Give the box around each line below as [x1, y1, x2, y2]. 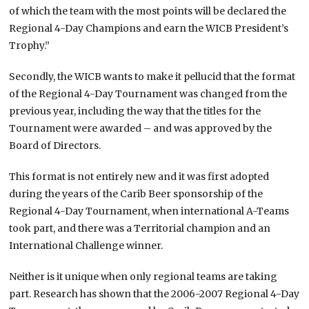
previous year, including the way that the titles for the [9, 104, 261, 117]
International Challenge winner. [9, 239, 163, 252]
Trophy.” [9, 39, 50, 52]
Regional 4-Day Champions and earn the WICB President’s [9, 21, 289, 34]
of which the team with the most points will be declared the [9, 4, 287, 17]
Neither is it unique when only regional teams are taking [9, 270, 278, 283]
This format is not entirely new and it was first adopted [9, 170, 270, 183]
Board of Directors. [9, 139, 101, 152]
